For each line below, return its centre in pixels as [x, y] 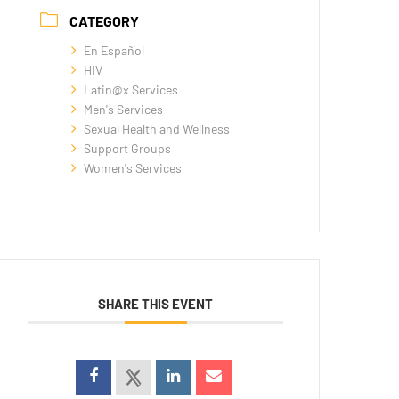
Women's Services [133, 167]
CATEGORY [105, 20]
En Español [114, 50]
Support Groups [128, 148]
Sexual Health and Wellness [157, 128]
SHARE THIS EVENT [156, 303]
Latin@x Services [131, 89]
